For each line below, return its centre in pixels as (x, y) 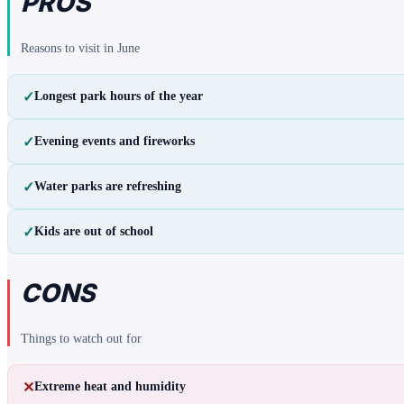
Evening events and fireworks (115, 141)
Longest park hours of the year (119, 96)
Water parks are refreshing (108, 186)
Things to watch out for (81, 339)
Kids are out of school (94, 231)
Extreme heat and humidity (110, 386)
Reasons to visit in (69, 48)
